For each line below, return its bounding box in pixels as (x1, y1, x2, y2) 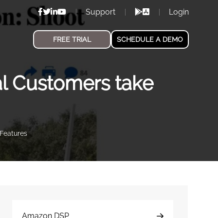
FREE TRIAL (53, 36, 91, 43)
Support (86, 7, 115, 17)
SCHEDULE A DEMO (117, 36, 183, 43)
